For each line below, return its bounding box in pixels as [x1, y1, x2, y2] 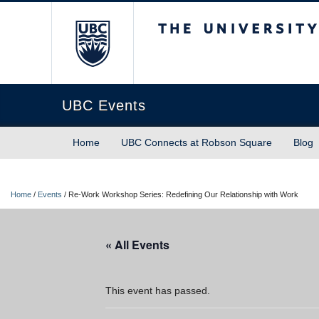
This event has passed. [105, 285, 210, 296]
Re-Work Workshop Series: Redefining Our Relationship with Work [68, 190, 298, 199]
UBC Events [62, 98, 146, 113]
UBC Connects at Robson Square [121, 137, 272, 148]
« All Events [105, 236, 169, 253]
